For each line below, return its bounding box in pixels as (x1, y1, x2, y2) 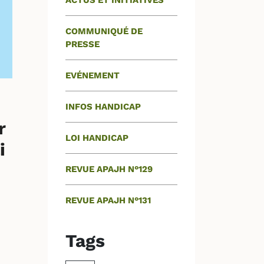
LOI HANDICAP (65, 133, 128, 143)
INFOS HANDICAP (65, 101, 141, 112)
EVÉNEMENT (65, 70, 120, 81)
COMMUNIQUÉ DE (65, 26, 143, 37)
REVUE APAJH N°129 (65, 164, 153, 174)
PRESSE (65, 39, 100, 49)
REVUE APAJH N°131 (65, 195, 151, 206)
